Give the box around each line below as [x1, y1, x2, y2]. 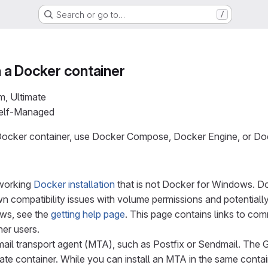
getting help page [51, 208, 125, 220]
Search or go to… [56, 9, 125, 20]
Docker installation [33, 178, 115, 190]
